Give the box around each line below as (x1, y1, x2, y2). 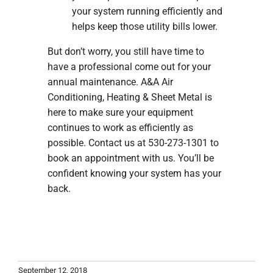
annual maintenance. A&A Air (47, 76, 173, 88)
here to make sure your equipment (47, 107, 193, 119)
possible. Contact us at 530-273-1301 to (47, 137, 219, 149)
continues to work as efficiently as (47, 122, 193, 134)
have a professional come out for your (47, 61, 211, 73)
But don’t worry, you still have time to (47, 46, 204, 58)
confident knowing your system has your (47, 168, 221, 180)
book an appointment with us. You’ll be (47, 152, 214, 165)
